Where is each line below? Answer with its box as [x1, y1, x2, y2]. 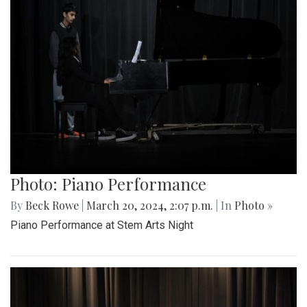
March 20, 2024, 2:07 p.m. [84, 197, 216, 212]
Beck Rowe [25, 197, 79, 212]
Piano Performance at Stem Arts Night [10, 218, 193, 232]
